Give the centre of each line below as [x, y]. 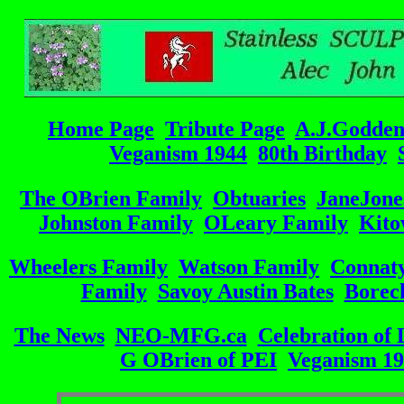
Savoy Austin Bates [245, 291]
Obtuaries [259, 198]
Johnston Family [116, 222]
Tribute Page [225, 129]
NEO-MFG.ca [181, 335]
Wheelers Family [88, 266]
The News [59, 335]
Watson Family [249, 266]
